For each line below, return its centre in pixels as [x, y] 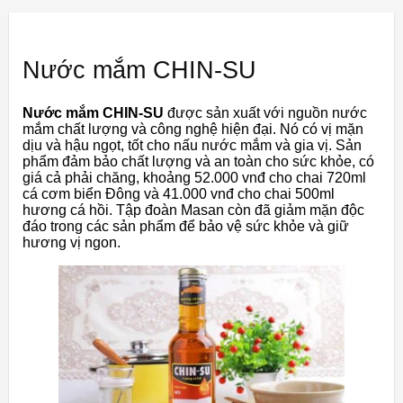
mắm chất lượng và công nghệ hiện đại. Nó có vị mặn [193, 130]
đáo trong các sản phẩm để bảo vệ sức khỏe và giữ [186, 227]
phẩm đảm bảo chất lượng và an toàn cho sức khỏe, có [198, 162]
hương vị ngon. [72, 243]
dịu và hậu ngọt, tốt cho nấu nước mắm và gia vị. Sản [192, 146]
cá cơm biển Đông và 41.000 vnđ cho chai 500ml [179, 194]
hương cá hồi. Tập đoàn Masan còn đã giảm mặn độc [193, 210]
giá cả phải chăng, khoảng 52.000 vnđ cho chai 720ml [194, 178]
